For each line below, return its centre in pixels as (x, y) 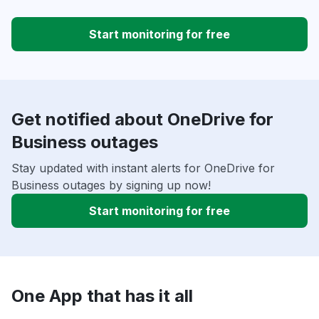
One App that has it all (102, 296)
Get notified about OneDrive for (142, 120)
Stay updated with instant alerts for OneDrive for (143, 168)
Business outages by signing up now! (111, 185)
